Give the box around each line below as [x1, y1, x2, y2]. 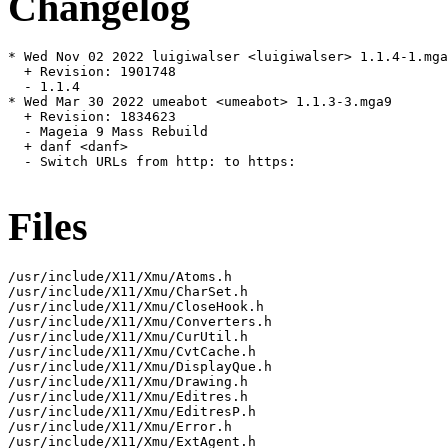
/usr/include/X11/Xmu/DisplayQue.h [8, 358, 272, 374]
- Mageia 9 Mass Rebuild [8, 124, 208, 140]
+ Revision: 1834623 [8, 109, 176, 125]
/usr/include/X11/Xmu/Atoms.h [8, 268, 232, 284]
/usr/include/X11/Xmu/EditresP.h [8, 403, 256, 419]
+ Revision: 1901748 [8, 64, 176, 80]
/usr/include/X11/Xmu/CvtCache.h [8, 343, 256, 359]
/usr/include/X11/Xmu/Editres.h [8, 388, 248, 404]
